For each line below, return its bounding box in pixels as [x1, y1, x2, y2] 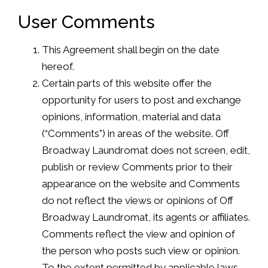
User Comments [18, 11, 155, 32]
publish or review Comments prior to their [42, 160, 233, 173]
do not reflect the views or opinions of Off [42, 194, 233, 206]
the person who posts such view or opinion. [42, 244, 240, 257]
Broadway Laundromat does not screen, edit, [42, 144, 250, 156]
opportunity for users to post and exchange [42, 93, 241, 106]
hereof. [42, 60, 74, 72]
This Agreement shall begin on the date [42, 43, 220, 56]
